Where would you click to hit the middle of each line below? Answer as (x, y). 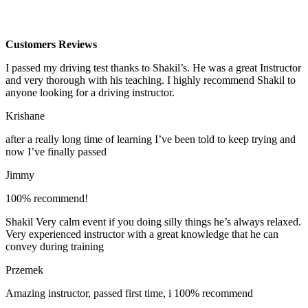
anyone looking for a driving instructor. (90, 92)
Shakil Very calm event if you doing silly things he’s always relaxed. (153, 221)
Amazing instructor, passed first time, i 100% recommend (129, 293)
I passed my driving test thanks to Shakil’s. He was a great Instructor (153, 67)
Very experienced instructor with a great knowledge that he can (142, 234)
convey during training (55, 246)
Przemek (24, 269)
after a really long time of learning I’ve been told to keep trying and (151, 139)
